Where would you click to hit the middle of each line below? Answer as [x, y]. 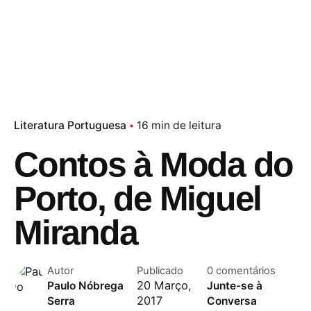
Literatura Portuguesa [70, 125]
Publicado [160, 270]
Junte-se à [234, 285]
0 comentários [241, 270]
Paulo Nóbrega [85, 285]
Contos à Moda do [154, 164]
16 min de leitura [179, 125]
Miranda [76, 232]
